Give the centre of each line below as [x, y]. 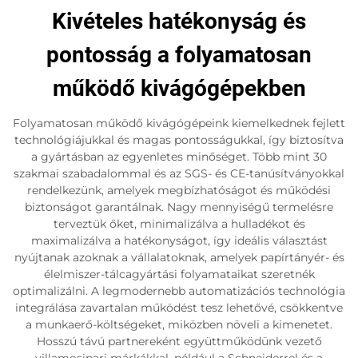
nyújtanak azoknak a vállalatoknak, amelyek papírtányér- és [179, 257]
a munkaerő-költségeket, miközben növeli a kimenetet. [179, 324]
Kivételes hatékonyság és [179, 21]
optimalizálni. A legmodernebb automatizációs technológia [179, 290]
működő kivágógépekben [179, 88]
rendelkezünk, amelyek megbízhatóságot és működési [179, 190]
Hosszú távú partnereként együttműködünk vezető [179, 341]
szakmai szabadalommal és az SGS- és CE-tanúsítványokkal [179, 173]
